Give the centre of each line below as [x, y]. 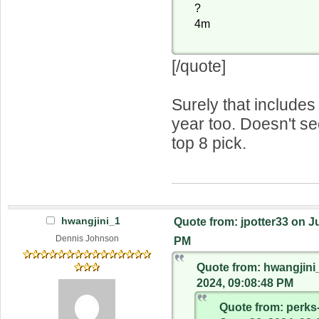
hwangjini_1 [90, 220]
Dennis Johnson [87, 238]
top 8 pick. [209, 143]
